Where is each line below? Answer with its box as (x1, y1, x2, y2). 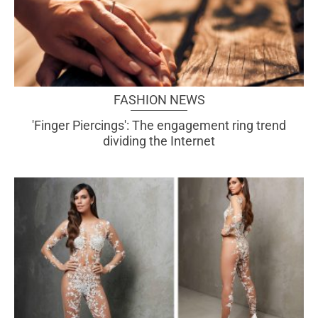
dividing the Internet (103, 133, 215, 149)
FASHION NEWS (113, 92, 205, 108)
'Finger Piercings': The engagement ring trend (32, 118, 286, 133)
